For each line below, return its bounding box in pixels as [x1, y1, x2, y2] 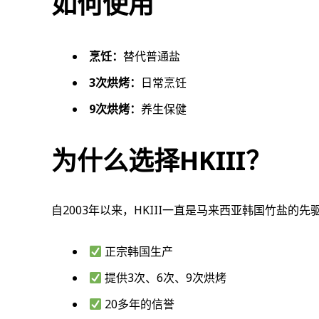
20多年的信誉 [102, 296, 175, 312]
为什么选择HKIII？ [51, 143, 271, 178]
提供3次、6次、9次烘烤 [102, 270, 227, 286]
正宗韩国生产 [102, 244, 174, 259]
